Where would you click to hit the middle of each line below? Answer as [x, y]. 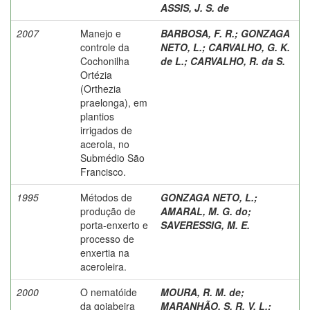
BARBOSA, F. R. [198, 33]
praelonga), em [114, 102]
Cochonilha [105, 61]
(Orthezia [101, 88]
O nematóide [109, 292]
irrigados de [106, 130]
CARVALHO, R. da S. [238, 61]
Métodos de [106, 197]
